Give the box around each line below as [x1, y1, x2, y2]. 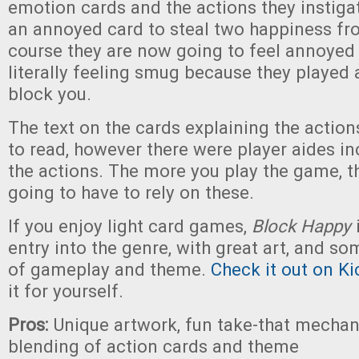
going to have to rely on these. [8, 182, 254, 203]
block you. [8, 83, 91, 104]
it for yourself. [8, 280, 123, 301]
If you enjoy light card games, [8, 216, 252, 236]
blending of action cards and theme [8, 336, 299, 357]
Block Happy [252, 216, 351, 236]
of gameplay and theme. [8, 259, 211, 280]
